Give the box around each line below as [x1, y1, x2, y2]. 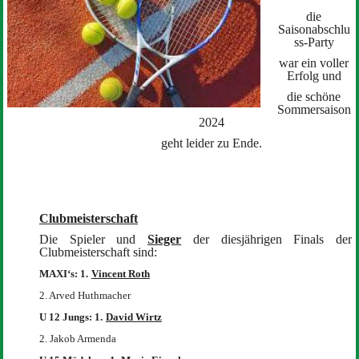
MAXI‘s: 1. [38, 267, 88, 280]
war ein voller [279, 55, 349, 70]
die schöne [287, 89, 341, 103]
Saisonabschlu [277, 22, 350, 36]
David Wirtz [105, 310, 162, 323]
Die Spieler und [38, 232, 136, 246]
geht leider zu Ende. [160, 135, 262, 150]
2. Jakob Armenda [38, 332, 116, 345]
